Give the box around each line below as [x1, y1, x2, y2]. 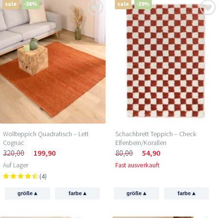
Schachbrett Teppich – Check [115, 129, 196, 139]
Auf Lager [3, 161, 28, 170]
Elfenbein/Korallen [115, 138, 166, 147]
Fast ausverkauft [115, 161, 160, 170]
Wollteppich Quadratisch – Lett [3, 129, 89, 139]
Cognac [3, 138, 24, 147]
